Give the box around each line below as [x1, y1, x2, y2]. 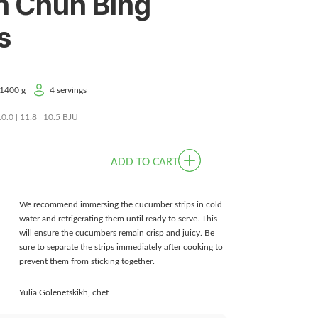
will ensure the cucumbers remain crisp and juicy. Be [19, 229, 214, 237]
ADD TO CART [111, 157, 178, 168]
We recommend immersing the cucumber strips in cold [19, 200, 222, 209]
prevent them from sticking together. [19, 257, 155, 265]
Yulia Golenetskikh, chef [19, 288, 109, 297]
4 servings [50, 86, 87, 94]
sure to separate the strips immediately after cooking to [19, 243, 223, 251]
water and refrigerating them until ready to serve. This [19, 214, 217, 223]
